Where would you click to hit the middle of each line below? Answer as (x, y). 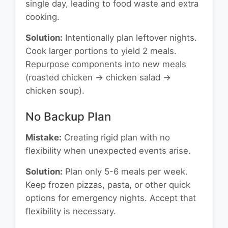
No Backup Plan (68, 117)
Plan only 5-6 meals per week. (125, 172)
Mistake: (44, 138)
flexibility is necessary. (71, 211)
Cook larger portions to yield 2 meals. (101, 51)
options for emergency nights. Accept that (111, 198)
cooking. (42, 17)
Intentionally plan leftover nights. (130, 38)
